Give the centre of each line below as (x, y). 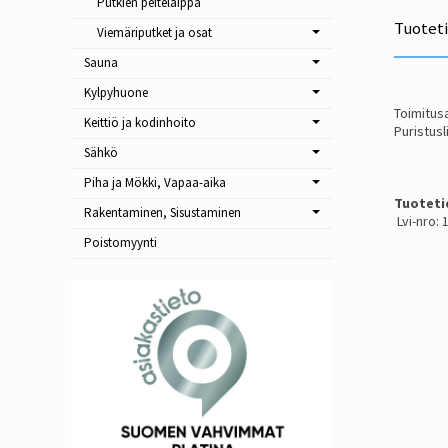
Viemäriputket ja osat (154, 33)
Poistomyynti (120, 243)
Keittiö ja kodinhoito (139, 123)
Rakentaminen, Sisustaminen (162, 213)
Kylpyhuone (115, 93)
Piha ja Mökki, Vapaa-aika (154, 183)
